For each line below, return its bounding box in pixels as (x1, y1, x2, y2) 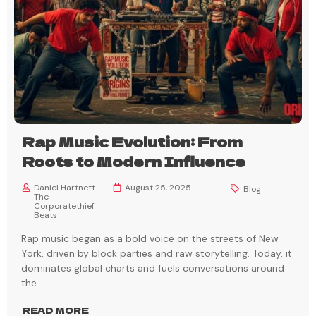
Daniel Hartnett (34, 182, 95, 194)
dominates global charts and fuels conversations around (21, 262, 284, 275)
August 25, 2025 (124, 182, 191, 194)
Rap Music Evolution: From (22, 131, 243, 152)
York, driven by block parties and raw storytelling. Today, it (21, 247, 292, 260)
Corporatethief (34, 200, 95, 212)
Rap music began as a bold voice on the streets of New (21, 232, 279, 245)
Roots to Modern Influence (22, 151, 245, 172)
